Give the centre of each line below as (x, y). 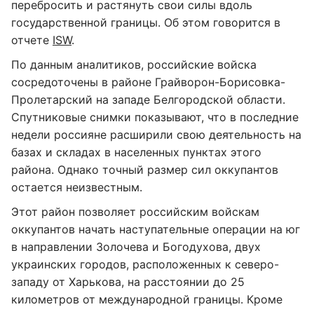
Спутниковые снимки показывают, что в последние (155, 117)
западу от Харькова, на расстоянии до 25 (128, 282)
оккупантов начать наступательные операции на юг (156, 229)
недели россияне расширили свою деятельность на (156, 135)
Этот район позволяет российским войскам (135, 212)
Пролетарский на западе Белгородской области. (148, 100)
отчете (32, 40)
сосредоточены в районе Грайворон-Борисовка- (148, 82)
